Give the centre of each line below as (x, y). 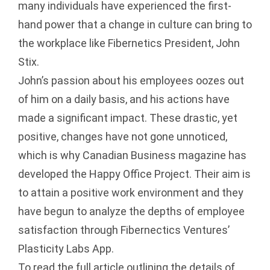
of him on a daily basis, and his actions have (124, 99)
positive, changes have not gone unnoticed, (123, 137)
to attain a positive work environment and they (131, 193)
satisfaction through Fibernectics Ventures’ (124, 230)
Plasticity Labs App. (66, 249)
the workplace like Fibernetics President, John (129, 43)
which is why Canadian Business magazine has (132, 155)
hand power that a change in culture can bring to (135, 24)
